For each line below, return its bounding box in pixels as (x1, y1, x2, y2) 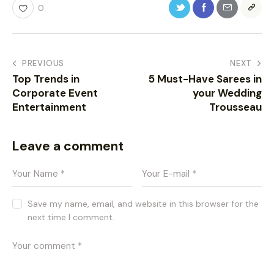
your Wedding (193, 86, 262, 100)
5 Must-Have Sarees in (149, 72, 262, 86)
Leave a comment (12, 138, 124, 155)
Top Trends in (12, 72, 80, 86)
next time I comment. (28, 212, 115, 223)
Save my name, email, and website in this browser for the (28, 198, 259, 210)
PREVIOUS (21, 58, 65, 69)
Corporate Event (12, 86, 98, 100)
